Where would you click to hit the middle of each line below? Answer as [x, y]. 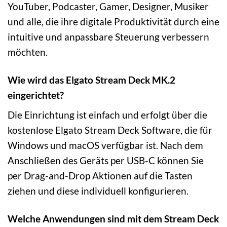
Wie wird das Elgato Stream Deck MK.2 [91, 80]
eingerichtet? [36, 95]
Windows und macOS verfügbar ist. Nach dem [105, 145]
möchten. [28, 52]
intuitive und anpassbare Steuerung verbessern [108, 36]
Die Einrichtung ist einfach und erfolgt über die [107, 115]
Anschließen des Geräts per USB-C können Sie [106, 161]
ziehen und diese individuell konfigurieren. [98, 191]
